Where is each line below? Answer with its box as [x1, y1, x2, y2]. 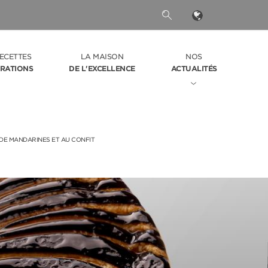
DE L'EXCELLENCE [69, 64, 135, 73]
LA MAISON [80, 52, 123, 61]
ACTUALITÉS [170, 64, 217, 73]
